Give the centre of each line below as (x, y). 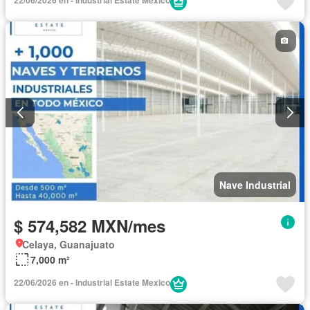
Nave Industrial (255, 185)
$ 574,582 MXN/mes (90, 226)
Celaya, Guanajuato (69, 245)
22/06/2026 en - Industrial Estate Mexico (92, 283)
